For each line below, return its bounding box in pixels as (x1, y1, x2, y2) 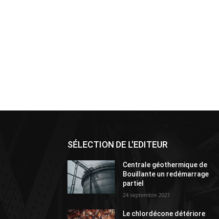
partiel (123, 179, 144, 187)
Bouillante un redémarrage (123, 170, 209, 178)
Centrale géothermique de (123, 160, 208, 169)
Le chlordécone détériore (123, 209, 206, 218)
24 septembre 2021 (123, 191, 171, 198)
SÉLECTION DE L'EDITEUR (67, 139, 168, 150)
